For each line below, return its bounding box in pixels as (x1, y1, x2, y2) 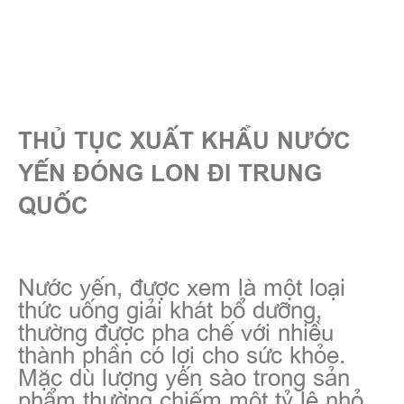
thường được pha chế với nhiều (18, 313, 334, 346)
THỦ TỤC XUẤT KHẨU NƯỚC (18, 123, 351, 154)
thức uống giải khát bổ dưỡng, (18, 290, 322, 324)
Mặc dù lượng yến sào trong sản (18, 358, 350, 391)
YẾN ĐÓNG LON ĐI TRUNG (18, 155, 322, 187)
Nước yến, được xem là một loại (18, 268, 345, 301)
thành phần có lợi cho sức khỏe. (18, 335, 345, 369)
